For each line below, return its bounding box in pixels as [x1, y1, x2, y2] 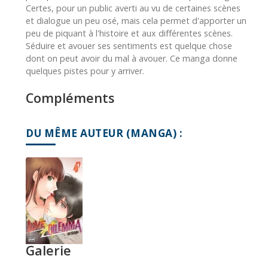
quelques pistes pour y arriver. [26, 65, 144, 77]
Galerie [26, 241, 71, 259]
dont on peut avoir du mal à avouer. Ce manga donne [26, 52, 237, 64]
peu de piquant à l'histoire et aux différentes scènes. [26, 27, 233, 39]
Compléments [26, 89, 114, 106]
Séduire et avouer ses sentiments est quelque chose [26, 39, 232, 51]
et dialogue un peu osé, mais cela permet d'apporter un [26, 14, 246, 26]
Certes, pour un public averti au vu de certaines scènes [26, 2, 240, 14]
